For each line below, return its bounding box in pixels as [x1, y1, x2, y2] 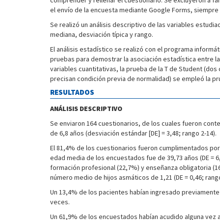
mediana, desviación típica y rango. [50, 30, 153, 39]
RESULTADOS [50, 87, 94, 97]
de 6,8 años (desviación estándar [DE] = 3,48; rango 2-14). [50, 129, 217, 137]
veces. [50, 197, 70, 206]
